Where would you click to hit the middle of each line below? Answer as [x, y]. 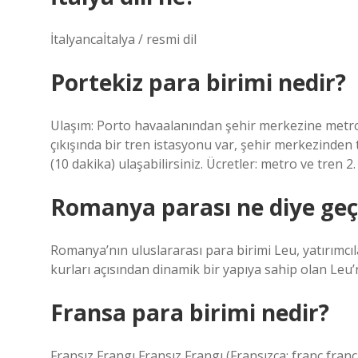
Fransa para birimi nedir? [190, 312]
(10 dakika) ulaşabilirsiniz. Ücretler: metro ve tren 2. [203, 164]
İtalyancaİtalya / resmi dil [123, 39]
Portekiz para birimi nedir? [198, 82]
